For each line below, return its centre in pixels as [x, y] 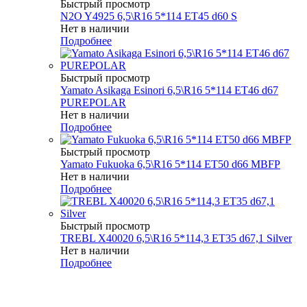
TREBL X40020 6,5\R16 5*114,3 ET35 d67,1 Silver [176, 238]
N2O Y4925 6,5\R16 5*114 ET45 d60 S [149, 16]
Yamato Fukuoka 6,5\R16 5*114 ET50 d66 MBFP [170, 164]
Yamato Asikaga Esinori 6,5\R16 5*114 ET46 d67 [169, 90]
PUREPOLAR [93, 102]
